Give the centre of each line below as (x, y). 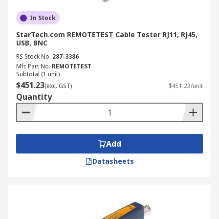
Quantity (34, 97)
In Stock (43, 18)
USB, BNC (32, 43)
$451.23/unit (186, 86)
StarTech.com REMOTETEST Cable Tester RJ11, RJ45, (107, 34)
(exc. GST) (58, 86)
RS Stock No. (33, 56)
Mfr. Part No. (33, 66)
